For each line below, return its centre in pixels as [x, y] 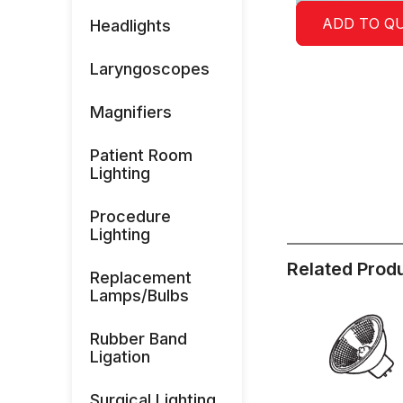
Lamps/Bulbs [139, 296]
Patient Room [141, 155]
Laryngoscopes [150, 69]
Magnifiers [131, 112]
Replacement [141, 278]
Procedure [130, 216]
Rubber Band [139, 339]
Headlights [130, 26]
